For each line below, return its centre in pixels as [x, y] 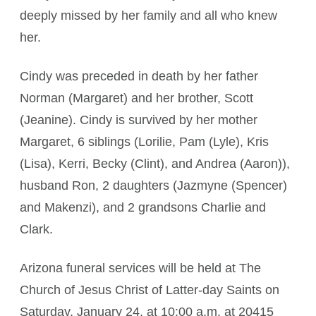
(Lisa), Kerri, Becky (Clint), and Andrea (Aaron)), [155, 164]
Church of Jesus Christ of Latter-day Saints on [150, 290]
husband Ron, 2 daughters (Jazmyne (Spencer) [153, 186]
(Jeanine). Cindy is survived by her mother [139, 120]
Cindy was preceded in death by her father [139, 76]
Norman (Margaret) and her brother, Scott [136, 98]
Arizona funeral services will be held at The [140, 268]
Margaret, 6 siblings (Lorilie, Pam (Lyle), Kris [144, 142]
